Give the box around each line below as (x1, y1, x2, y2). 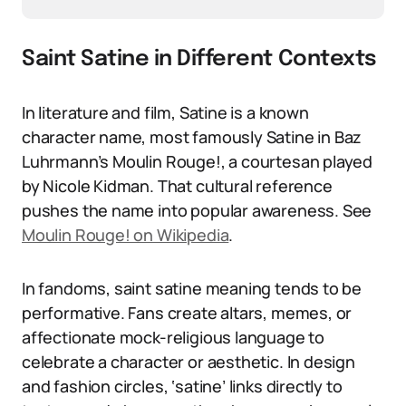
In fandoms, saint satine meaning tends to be (22, 277, 362, 299)
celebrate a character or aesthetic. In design (22, 351, 355, 372)
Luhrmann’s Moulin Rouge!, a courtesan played (22, 150, 373, 172)
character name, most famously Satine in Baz (22, 126, 362, 148)
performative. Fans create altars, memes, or (22, 302, 353, 324)
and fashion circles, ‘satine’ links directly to (22, 375, 343, 397)
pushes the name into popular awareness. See (22, 199, 372, 221)
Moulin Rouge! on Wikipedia (22, 224, 229, 246)
